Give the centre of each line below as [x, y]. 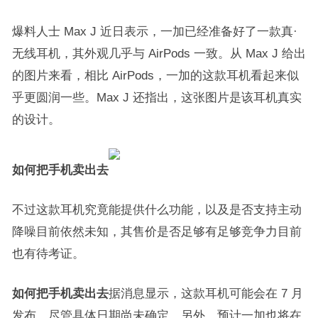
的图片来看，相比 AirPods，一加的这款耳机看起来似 [155, 75]
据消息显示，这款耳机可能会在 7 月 [205, 293]
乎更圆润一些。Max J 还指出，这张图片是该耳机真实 [157, 97]
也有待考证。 [48, 253]
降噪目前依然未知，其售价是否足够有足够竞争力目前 [157, 231]
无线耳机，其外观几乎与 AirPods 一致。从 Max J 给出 [159, 53]
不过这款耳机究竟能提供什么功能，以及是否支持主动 [157, 209]
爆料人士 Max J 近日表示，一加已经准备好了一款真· [154, 31]
